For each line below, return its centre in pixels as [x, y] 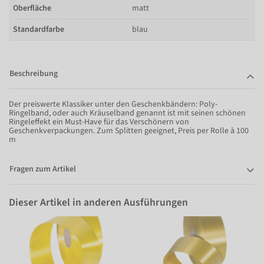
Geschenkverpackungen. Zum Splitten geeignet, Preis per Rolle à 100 [129, 131]
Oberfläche [32, 8]
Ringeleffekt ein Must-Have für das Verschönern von [99, 122]
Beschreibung [34, 73]
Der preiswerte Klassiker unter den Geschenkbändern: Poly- [113, 104]
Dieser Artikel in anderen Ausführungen [98, 202]
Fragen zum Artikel [43, 169]
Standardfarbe [39, 29]
